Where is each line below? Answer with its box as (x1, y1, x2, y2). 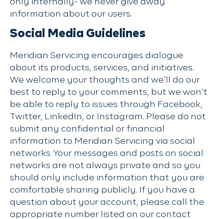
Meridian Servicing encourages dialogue (10, 51, 183, 60)
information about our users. (10, 10, 132, 19)
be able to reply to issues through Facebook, (10, 100, 202, 109)
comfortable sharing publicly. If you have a (10, 186, 195, 195)
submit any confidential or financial (10, 125, 165, 133)
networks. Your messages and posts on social (10, 149, 203, 158)
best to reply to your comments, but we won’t (10, 88, 207, 97)
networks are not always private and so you (10, 161, 200, 170)
